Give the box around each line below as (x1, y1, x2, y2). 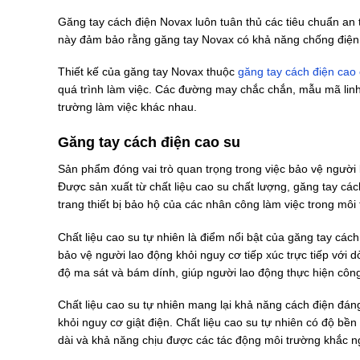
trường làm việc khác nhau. (58, 100, 197, 114)
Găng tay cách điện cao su (58, 133, 240, 150)
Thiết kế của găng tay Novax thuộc (58, 65, 238, 79)
